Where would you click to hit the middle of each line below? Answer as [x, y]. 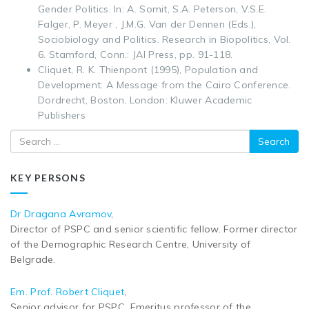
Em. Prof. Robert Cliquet [68, 291]
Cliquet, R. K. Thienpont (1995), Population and [148, 69]
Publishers [62, 115]
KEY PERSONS [48, 177]
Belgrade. [33, 259]
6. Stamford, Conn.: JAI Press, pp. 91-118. [136, 54]
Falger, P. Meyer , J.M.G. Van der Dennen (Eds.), [147, 24]
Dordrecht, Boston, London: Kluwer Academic [145, 100]
